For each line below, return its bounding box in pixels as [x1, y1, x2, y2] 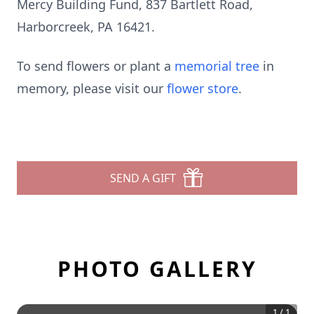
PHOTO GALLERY [57, 254, 257, 283]
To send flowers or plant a [17, 57, 175, 74]
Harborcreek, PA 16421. [17, 18, 155, 35]
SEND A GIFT [110, 170, 176, 186]
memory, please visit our [17, 80, 167, 97]
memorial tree [175, 57, 259, 74]
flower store [167, 80, 238, 97]
